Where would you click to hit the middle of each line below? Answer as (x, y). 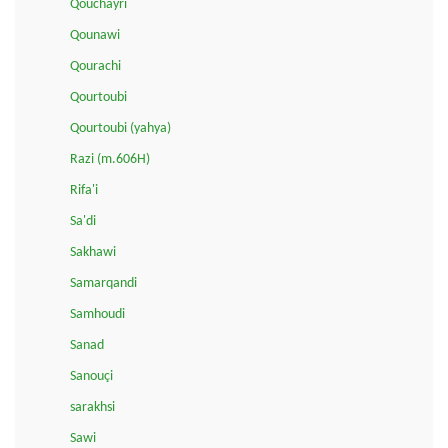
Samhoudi (97, 314)
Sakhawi (93, 252)
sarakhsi (92, 407)
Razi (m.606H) (110, 159)
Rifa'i (84, 190)
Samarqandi (103, 283)
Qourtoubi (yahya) (120, 128)
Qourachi (95, 66)
